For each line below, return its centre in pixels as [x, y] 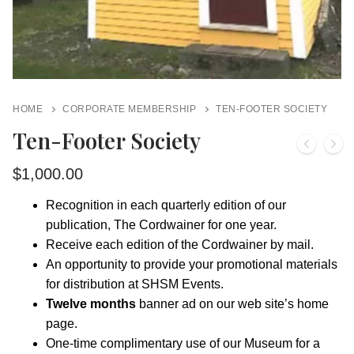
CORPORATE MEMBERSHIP [129, 109]
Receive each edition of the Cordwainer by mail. [179, 245]
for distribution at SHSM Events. [134, 284]
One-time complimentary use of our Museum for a [183, 344]
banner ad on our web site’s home [232, 304]
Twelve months [90, 304]
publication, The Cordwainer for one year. [161, 225]
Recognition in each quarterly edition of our [166, 205]
